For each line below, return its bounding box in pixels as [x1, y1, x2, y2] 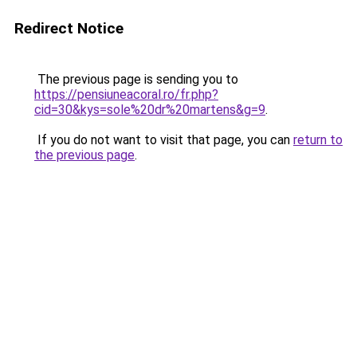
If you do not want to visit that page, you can [34, 132, 293, 147]
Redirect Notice [14, 19, 124, 37]
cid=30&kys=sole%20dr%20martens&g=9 [34, 102, 265, 117]
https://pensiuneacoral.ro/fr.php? [34, 87, 218, 102]
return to [293, 132, 343, 147]
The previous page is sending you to [34, 72, 238, 87]
